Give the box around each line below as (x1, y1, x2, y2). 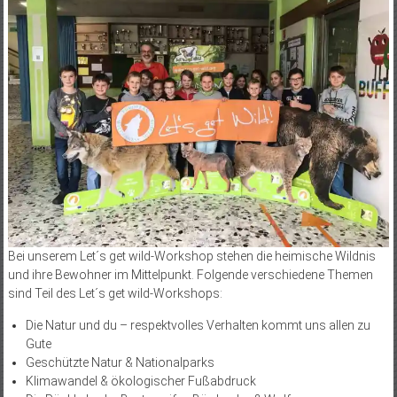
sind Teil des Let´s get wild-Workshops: (7, 286, 222, 301)
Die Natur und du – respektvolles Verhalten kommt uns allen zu (25, 318, 370, 333)
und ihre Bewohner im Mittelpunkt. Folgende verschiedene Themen (7, 268, 373, 283)
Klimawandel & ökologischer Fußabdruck (25, 374, 256, 389)
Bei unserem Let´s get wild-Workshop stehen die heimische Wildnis (7, 249, 376, 264)
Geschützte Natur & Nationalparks (25, 355, 214, 370)
